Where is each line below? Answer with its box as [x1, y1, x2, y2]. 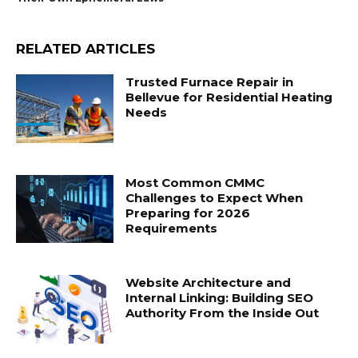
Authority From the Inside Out [125, 305, 320, 321]
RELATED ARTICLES [16, 41, 155, 57]
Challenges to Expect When [125, 189, 304, 205]
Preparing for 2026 [125, 205, 251, 221]
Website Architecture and [125, 275, 292, 291]
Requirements [125, 220, 218, 236]
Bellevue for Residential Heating [125, 89, 333, 105]
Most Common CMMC [125, 174, 265, 190]
